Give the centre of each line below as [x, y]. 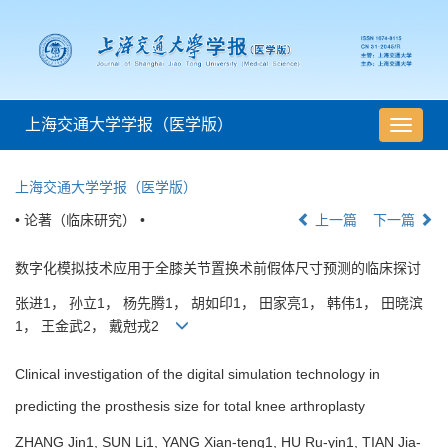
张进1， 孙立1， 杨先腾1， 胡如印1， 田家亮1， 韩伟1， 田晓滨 [219, 303]
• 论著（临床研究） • [80, 220]
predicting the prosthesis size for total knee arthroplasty [190, 406]
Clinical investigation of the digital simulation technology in [197, 374]
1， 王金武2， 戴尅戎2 [95, 326]
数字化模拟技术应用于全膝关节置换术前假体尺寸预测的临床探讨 [218, 268]
